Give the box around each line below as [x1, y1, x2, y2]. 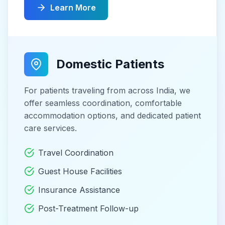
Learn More [50, 2, 96, 13]
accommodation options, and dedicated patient [24, 110, 201, 121]
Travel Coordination [38, 147, 114, 158]
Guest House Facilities [38, 166, 122, 176]
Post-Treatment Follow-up [38, 203, 139, 213]
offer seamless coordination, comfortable [24, 97, 182, 108]
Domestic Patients [56, 56, 164, 71]
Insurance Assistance [38, 184, 120, 195]
